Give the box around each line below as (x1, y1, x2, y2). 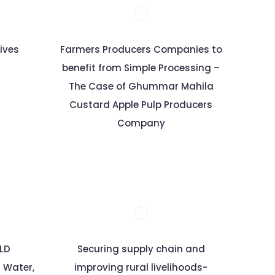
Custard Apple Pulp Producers (69, 98, 213, 111)
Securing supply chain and (77, 242, 205, 255)
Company (117, 117, 165, 130)
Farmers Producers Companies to (60, 43, 222, 56)
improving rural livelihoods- (74, 261, 208, 274)
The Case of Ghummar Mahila (68, 80, 214, 93)
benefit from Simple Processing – (62, 61, 220, 74)
